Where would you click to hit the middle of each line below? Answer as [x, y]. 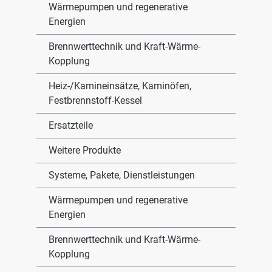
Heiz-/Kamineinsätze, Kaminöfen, [120, 86]
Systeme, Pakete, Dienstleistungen [122, 175]
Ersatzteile [71, 125]
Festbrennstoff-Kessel [95, 100]
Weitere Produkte [85, 150]
